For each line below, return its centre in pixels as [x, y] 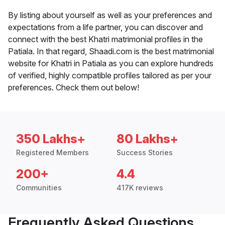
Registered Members [52, 153]
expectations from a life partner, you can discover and [105, 27]
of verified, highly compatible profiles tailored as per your [110, 76]
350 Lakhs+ [51, 139]
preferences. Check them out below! [74, 88]
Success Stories [145, 153]
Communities [39, 188]
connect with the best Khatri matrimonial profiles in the [105, 39]
